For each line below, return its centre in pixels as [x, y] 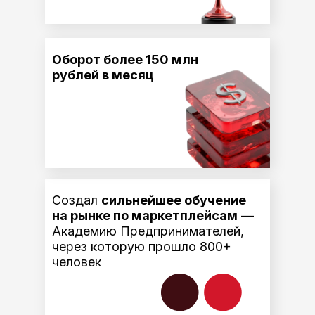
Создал [77, 200]
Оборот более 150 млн [125, 59]
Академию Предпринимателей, [148, 231]
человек [77, 262]
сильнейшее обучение [174, 200]
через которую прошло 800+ [142, 246]
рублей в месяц [103, 75]
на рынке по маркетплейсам [145, 216]
